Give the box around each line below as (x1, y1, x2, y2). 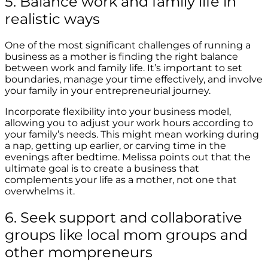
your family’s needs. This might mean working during (5, 129, 259, 141)
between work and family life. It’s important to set (5, 62, 242, 74)
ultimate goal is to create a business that (5, 163, 199, 175)
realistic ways (5, 10, 100, 28)
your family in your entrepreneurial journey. (5, 85, 213, 97)
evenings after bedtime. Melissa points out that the (5, 151, 251, 163)
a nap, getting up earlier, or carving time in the (5, 140, 226, 152)
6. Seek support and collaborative (5, 209, 242, 227)
